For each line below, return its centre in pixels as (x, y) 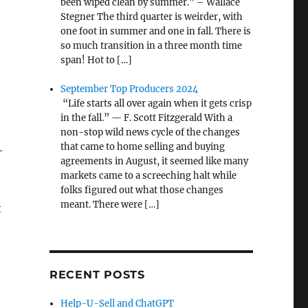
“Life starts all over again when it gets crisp (156, 104)
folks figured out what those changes (142, 190)
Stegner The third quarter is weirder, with (152, 17)
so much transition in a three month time (152, 46)
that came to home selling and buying (143, 147)
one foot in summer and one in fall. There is (156, 32)
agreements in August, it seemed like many (155, 162)
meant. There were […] (110, 205)
